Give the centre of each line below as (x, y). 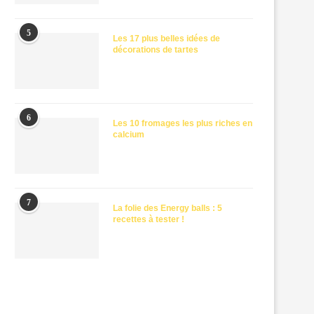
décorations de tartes (156, 50)
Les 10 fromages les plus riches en (183, 123)
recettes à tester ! (149, 219)
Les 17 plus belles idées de (166, 39)
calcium (129, 135)
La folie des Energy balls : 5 (168, 208)
